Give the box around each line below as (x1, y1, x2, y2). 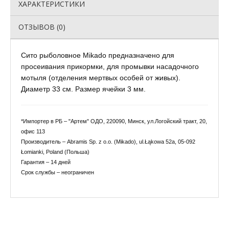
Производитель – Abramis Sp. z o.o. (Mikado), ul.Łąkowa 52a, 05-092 (21, 139, 195, 145)
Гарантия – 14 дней (21, 159, 71, 165)
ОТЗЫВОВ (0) (18, 22, 65, 32)
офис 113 (21, 128, 45, 134)
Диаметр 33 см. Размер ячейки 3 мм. (21, 85, 146, 93)
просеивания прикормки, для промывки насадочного (21, 62, 199, 71)
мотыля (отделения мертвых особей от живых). (21, 74, 180, 82)
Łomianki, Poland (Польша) (21, 149, 89, 155)
